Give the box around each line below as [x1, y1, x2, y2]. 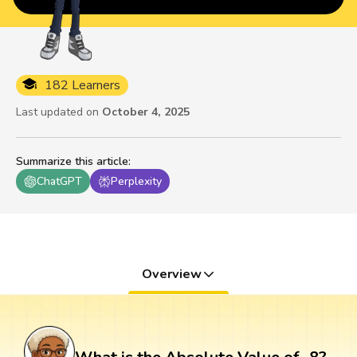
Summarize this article [16, 154, 128, 170]
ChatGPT [37, 174, 82, 190]
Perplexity [111, 174, 162, 190]
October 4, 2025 [102, 104, 190, 120]
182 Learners [45, 76, 120, 95]
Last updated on [16, 104, 99, 120]
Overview [141, 265, 202, 284]
